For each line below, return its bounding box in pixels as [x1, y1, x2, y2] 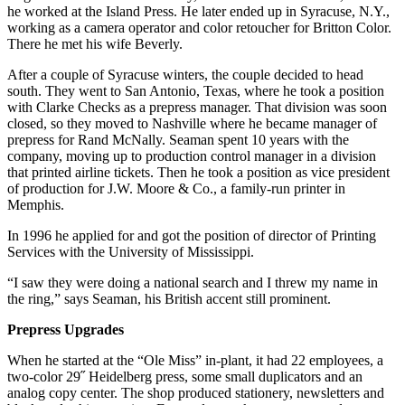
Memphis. [7, 197, 64, 213]
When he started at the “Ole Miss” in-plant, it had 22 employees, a [7, 353, 383, 369]
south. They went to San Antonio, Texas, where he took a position [7, 83, 384, 99]
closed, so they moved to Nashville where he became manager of [7, 116, 377, 132]
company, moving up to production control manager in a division [7, 148, 376, 165]
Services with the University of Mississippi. [7, 244, 254, 260]
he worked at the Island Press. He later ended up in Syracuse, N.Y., [7, 4, 390, 20]
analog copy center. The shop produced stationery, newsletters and [7, 385, 384, 401]
